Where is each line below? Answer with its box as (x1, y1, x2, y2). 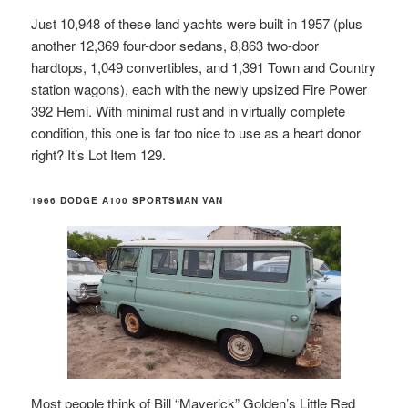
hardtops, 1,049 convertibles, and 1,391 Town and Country (31, 57, 377, 77)
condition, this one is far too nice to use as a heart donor (31, 123, 362, 143)
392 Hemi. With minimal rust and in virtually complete (31, 101, 346, 121)
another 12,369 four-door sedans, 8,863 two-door (31, 36, 320, 56)
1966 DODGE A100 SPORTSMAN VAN (31, 193, 224, 207)
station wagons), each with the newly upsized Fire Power (31, 79, 368, 99)
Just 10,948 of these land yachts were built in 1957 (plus (31, 14, 363, 34)
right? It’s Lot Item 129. (31, 145, 167, 165)
